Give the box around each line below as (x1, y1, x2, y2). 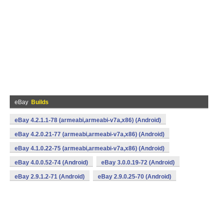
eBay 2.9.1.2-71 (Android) (15, 173, 85, 180)
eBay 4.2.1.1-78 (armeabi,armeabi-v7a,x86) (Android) (15, 117, 161, 124)
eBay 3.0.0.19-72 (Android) (101, 159, 175, 166)
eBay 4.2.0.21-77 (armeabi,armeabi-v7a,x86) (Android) (15, 131, 164, 138)
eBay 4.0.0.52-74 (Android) (15, 159, 88, 166)
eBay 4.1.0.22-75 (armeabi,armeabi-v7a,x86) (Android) (15, 145, 164, 152)
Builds (31, 99, 49, 106)
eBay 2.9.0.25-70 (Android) (98, 173, 171, 180)
